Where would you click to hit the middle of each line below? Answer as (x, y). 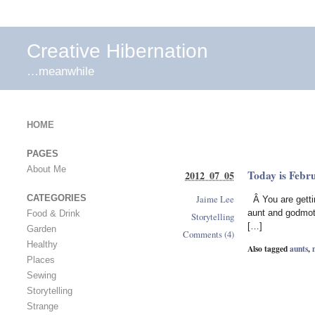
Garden (42, 229)
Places (41, 260)
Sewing (42, 276)
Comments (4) (208, 234)
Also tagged (268, 248)
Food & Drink (54, 214)
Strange (43, 307)
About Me (47, 169)
